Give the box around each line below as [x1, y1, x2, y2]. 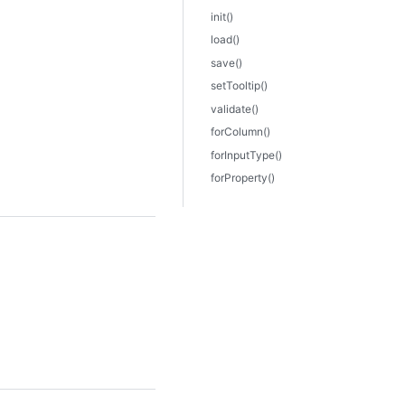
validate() [211, 101, 259, 116]
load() [211, 33, 240, 46]
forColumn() [211, 125, 270, 138]
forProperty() [211, 171, 275, 184]
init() [211, 9, 233, 24]
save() [211, 55, 242, 70]
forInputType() [211, 147, 282, 162]
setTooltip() [211, 79, 268, 92]
